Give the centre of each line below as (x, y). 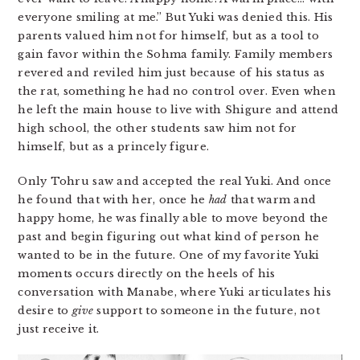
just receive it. (59, 329)
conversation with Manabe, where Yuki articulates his (174, 292)
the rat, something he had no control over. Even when (177, 91)
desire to (45, 311)
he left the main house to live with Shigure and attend (178, 110)
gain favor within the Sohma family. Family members (176, 54)
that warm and (272, 200)
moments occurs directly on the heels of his (147, 274)
